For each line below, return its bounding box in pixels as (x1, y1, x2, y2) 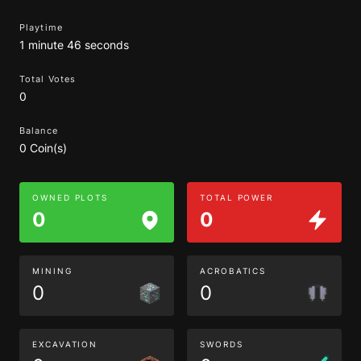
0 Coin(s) (19, 141, 67, 155)
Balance (19, 125, 58, 136)
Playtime (19, 22, 63, 33)
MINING (32, 266, 73, 276)
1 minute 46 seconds (19, 38, 129, 52)
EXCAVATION (32, 339, 98, 349)
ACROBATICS (200, 266, 267, 276)
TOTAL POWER (200, 193, 274, 202)
